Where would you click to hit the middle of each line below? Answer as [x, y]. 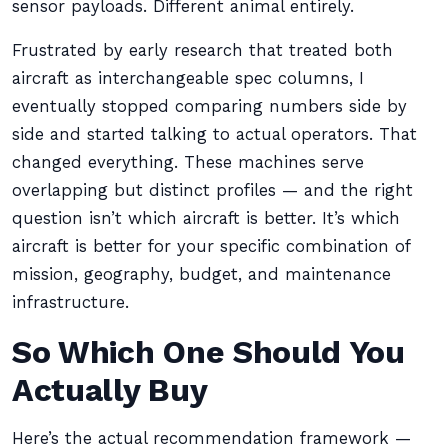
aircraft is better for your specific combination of [211, 246]
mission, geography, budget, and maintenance [201, 274]
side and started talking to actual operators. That [214, 134]
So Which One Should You [208, 352]
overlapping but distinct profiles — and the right [212, 190]
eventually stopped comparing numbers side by [209, 106]
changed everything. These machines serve [188, 162]
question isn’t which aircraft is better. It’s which [206, 218]
